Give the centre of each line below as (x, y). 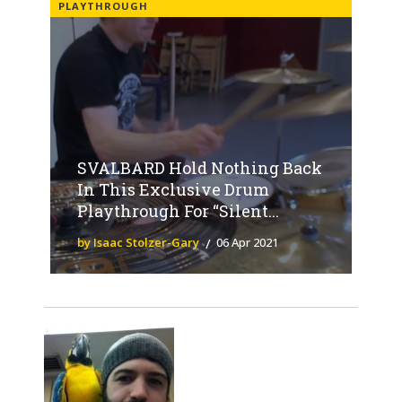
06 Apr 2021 (247, 243)
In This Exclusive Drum (173, 190)
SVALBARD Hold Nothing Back (200, 168)
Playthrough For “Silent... (178, 211)
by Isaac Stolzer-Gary (138, 243)
